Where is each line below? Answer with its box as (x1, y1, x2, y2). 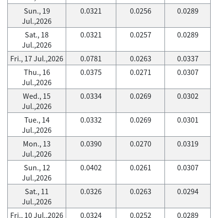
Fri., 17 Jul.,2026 (10, 53, 63, 64)
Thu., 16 (23, 67, 50, 77)
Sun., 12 (23, 162, 50, 173)
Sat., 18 (25, 29, 49, 40)
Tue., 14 (24, 114, 50, 125)
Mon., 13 (23, 138, 51, 149)
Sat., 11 (25, 186, 49, 197)
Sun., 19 (23, 5, 50, 16)
